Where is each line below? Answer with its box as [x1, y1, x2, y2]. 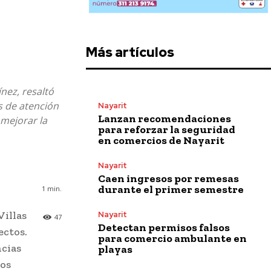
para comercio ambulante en [98, 231, 247, 245]
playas [98, 242, 132, 256]
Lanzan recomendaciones [98, 111, 231, 125]
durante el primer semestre [98, 182, 244, 196]
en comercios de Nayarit [98, 133, 224, 147]
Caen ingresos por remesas [98, 171, 239, 185]
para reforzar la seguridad [98, 122, 235, 136]
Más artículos [86, 43, 174, 61]
